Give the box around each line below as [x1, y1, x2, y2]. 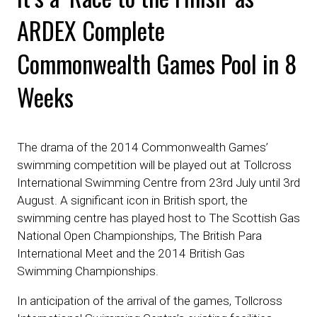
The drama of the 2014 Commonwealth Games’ [17, 140, 268, 154]
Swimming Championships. [17, 264, 158, 278]
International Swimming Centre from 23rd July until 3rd [17, 175, 300, 190]
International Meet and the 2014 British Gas [17, 246, 245, 260]
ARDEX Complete [17, 12, 165, 48]
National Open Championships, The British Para [17, 229, 262, 243]
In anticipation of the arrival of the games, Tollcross [17, 294, 282, 309]
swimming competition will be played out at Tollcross [17, 158, 292, 172]
